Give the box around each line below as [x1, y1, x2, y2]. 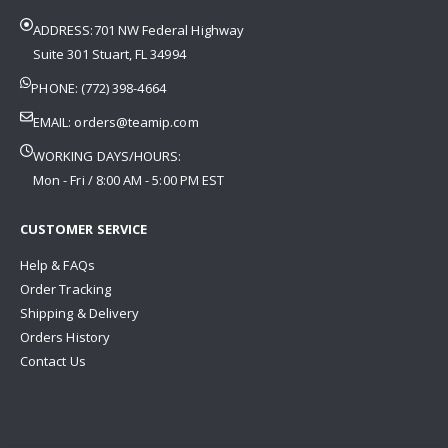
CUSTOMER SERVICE [20, 219, 148, 238]
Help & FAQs [20, 255, 95, 274]
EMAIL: [33, 112, 75, 131]
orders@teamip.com [74, 112, 199, 131]
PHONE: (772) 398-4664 [31, 78, 166, 97]
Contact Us [20, 351, 86, 370]
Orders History [20, 327, 110, 346]
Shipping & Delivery [20, 303, 140, 322]
